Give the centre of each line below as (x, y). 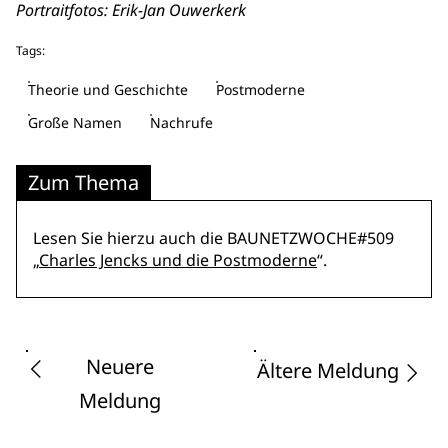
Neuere (120, 366)
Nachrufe (181, 122)
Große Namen (75, 122)
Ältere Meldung (328, 370)
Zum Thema (83, 182)
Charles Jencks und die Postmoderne (178, 260)
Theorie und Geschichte (108, 89)
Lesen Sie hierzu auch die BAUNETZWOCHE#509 (213, 238)
